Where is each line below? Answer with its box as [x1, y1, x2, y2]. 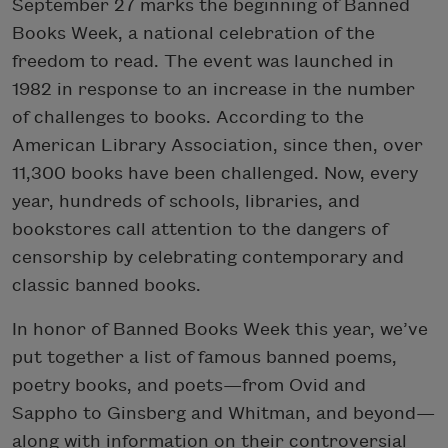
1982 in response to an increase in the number [12, 79, 415, 99]
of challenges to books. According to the [12, 107, 364, 127]
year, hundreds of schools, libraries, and [12, 191, 360, 211]
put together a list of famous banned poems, [12, 347, 397, 367]
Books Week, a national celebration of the [12, 23, 375, 43]
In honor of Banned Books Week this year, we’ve [12, 319, 428, 339]
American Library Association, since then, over [12, 135, 423, 155]
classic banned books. [12, 275, 201, 295]
